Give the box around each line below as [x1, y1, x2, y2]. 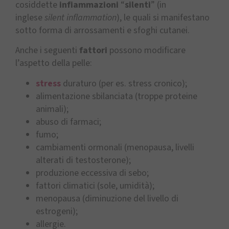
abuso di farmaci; [36, 115, 101, 128]
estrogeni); [36, 204, 78, 218]
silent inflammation [44, 11, 117, 25]
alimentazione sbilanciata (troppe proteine [36, 89, 197, 103]
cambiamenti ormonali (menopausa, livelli [36, 141, 194, 154]
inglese [15, 11, 44, 25]
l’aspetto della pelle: [15, 57, 92, 70]
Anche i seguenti [15, 44, 79, 57]
